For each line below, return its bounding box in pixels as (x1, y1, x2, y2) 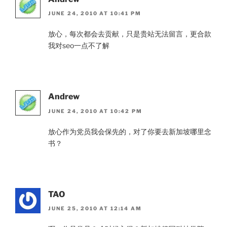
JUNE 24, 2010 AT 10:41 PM (48, 10, 141, 17)
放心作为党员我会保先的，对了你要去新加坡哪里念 (48, 127, 211, 136)
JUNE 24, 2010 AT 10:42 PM (48, 107, 142, 114)
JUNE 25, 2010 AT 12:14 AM (48, 205, 142, 212)
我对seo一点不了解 (48, 41, 109, 50)
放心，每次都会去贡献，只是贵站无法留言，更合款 (48, 29, 211, 39)
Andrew (48, 92, 80, 102)
